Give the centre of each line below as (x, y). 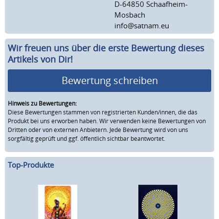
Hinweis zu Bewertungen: (42, 103)
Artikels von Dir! (40, 59)
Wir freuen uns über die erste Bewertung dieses (106, 48)
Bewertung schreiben (109, 80)
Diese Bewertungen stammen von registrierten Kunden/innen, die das (103, 112)
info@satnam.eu (142, 25)
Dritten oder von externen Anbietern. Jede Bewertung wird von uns (98, 130)
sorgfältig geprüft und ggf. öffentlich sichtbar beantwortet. (87, 138)
